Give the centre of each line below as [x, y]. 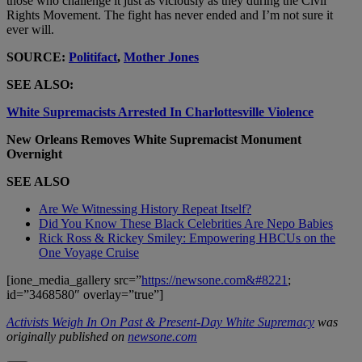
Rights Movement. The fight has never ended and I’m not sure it [170, 15]
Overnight [34, 154]
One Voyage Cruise [89, 252]
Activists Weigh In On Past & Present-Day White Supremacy [160, 322]
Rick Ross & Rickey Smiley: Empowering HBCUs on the [187, 238]
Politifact [93, 57]
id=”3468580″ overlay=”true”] [85, 294]
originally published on [67, 336]
